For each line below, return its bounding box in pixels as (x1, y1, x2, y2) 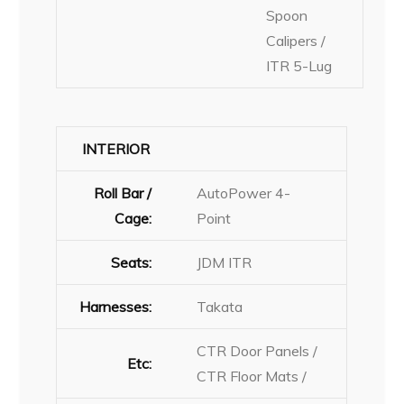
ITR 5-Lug (266, 56, 333, 75)
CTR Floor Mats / (197, 366, 308, 385)
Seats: (111, 252, 152, 271)
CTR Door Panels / (197, 341, 318, 360)
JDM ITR (197, 252, 252, 271)
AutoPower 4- (197, 183, 291, 202)
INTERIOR (81, 139, 150, 158)
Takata (197, 297, 243, 316)
